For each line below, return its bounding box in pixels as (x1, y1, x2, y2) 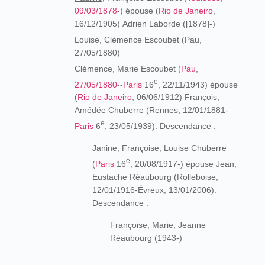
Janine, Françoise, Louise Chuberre (92, 143, 227, 153)
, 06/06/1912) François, (132, 92, 219, 102)
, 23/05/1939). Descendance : (105, 121, 216, 131)
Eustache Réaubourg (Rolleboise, (92, 172, 218, 182)
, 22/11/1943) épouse (158, 79, 238, 89)
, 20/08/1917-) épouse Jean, (130, 159, 237, 169)
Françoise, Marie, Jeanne (110, 219, 206, 230)
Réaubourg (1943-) (110, 232, 182, 243)
